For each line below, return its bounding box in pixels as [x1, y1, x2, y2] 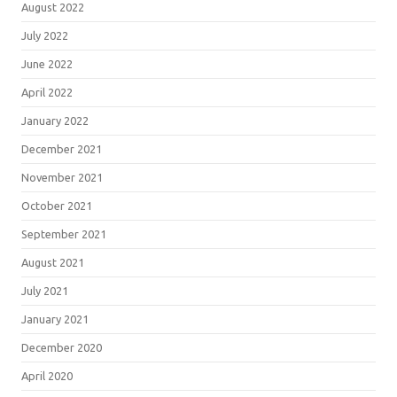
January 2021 [21, 312, 89, 325]
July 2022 [21, 28, 68, 42]
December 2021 [21, 142, 102, 155]
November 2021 [21, 170, 103, 183]
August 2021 [21, 255, 84, 269]
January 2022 [21, 113, 89, 127]
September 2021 [21, 227, 106, 240]
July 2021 [21, 284, 68, 297]
